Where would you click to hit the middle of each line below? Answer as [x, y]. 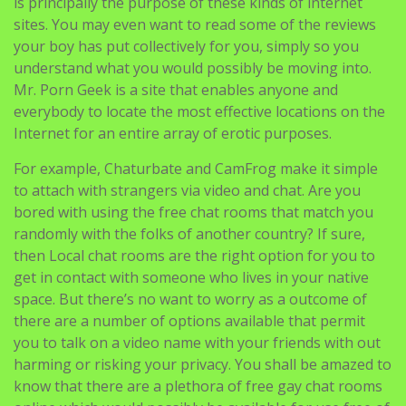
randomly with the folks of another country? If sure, [189, 233]
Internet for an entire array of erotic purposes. [173, 133]
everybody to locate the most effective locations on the [199, 111]
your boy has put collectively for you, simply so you [186, 46]
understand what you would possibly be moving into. [193, 68]
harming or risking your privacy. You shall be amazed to [203, 364]
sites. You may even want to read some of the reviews [195, 24]
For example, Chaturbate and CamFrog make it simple [196, 168]
